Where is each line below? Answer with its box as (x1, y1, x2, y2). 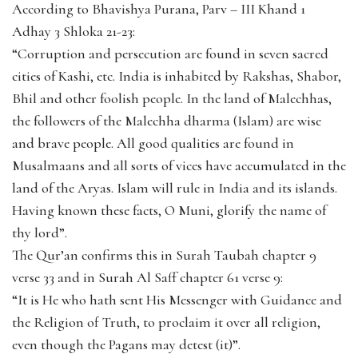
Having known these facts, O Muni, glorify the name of (12, 201, 326, 219)
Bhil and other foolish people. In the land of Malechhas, (12, 89, 332, 107)
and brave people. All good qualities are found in (12, 133, 294, 152)
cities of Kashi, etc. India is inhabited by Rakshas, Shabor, (12, 66, 341, 85)
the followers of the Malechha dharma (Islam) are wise (12, 111, 321, 129)
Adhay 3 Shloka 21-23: (12, 22, 135, 40)
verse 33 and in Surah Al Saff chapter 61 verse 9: (12, 268, 283, 286)
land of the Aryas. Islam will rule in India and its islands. (12, 178, 337, 197)
